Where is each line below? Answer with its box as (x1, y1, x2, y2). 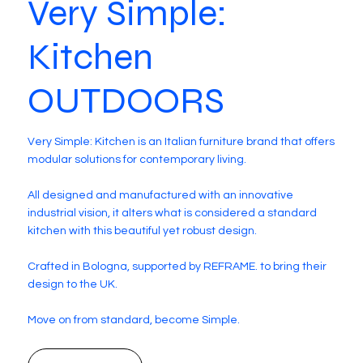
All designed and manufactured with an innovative (28, 190, 294, 202)
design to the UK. (28, 279, 121, 291)
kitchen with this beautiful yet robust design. (28, 225, 258, 237)
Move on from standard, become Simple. (28, 314, 241, 327)
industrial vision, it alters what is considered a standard (28, 207, 318, 220)
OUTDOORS (28, 79, 225, 124)
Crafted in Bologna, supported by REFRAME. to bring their (28, 261, 327, 273)
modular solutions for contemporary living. (28, 154, 247, 166)
